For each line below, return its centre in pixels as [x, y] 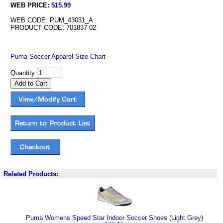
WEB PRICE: [31, 5]
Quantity [23, 73]
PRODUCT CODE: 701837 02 [53, 28]
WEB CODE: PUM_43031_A [52, 20]
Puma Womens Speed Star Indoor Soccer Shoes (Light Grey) [114, 218]
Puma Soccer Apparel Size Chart [58, 56]
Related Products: [31, 174]
